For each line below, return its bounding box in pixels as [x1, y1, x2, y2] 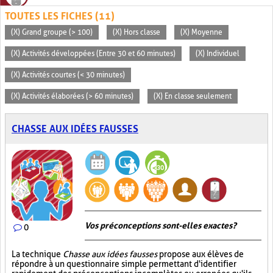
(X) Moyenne [180, 28, 222, 37]
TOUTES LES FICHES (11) [5, 10, 115, 22]
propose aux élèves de [157, 249, 244, 259]
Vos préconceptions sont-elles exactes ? [85, 221, 236, 230]
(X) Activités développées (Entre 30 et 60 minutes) [11, 49, 175, 58]
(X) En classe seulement [154, 92, 232, 101]
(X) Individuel [196, 49, 239, 58]
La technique [12, 249, 63, 259]
